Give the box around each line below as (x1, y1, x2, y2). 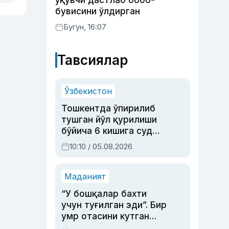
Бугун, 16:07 (63, 22, 106, 32)
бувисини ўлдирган (55, 6, 140, 16)
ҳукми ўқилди (61, 137, 122, 147)
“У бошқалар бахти (61, 189, 147, 199)
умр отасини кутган (61, 211, 149, 221)
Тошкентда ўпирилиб (61, 103, 155, 113)
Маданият (64, 171, 106, 181)
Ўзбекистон (64, 86, 112, 96)
